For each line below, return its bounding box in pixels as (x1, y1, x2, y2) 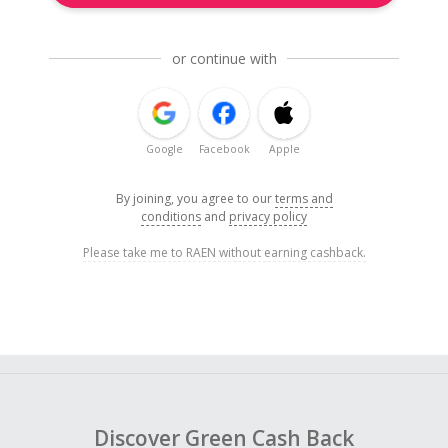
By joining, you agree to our (115, 190, 275, 208)
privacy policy (229, 208, 307, 226)
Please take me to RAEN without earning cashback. (82, 244, 366, 262)
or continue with (171, 49, 277, 69)
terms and (274, 190, 333, 208)
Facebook (198, 142, 250, 157)
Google (145, 142, 183, 157)
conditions (141, 208, 201, 226)
